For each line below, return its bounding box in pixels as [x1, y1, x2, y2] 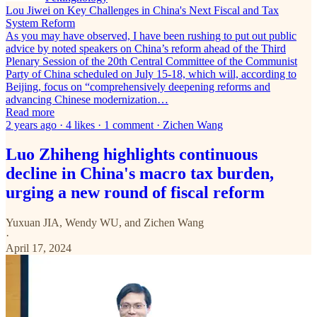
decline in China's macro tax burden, [6, 164, 274, 183]
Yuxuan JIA [6, 217, 59, 229]
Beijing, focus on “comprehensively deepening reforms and [6, 80, 270, 93]
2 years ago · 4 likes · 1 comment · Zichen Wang [6, 118, 223, 131]
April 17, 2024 [6, 242, 71, 255]
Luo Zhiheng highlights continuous [6, 145, 258, 164]
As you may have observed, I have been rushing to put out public [6, 29, 296, 42]
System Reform [6, 16, 75, 29]
